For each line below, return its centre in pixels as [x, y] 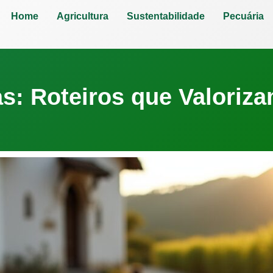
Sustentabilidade [165, 16]
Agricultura [82, 16]
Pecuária [243, 16]
